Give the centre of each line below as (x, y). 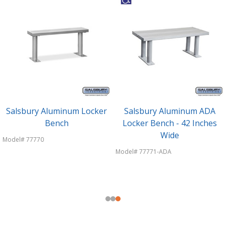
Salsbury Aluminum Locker (56, 111)
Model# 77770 (23, 139)
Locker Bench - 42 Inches (169, 123)
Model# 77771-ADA (144, 152)
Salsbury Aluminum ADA (169, 111)
